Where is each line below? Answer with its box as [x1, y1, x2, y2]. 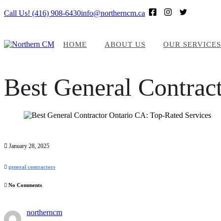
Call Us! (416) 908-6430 [4, 8, 81, 17]
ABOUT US [105, 40, 146, 48]
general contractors [8, 164, 55, 170]
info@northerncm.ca [81, 8, 145, 17]
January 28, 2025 [7, 143, 49, 150]
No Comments [7, 182, 42, 188]
